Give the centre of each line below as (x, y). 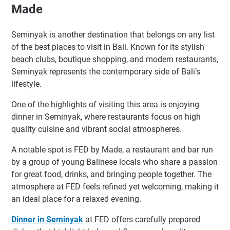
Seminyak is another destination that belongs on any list (113, 35)
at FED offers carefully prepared (142, 220)
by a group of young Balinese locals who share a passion (114, 162)
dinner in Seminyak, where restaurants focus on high (106, 117)
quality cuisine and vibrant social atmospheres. (97, 129)
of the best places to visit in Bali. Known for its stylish (108, 47)
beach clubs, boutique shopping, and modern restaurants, (115, 60)
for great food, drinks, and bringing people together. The (111, 175)
